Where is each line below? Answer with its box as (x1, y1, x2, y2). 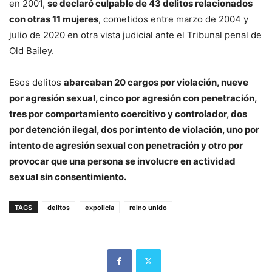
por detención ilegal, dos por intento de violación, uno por (9, 123, 259, 135)
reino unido (129, 203, 167, 212)
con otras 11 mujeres (9, 13, 98, 25)
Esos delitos (9, 76, 64, 88)
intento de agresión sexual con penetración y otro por (9, 139, 243, 151)
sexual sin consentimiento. (9, 171, 126, 183)
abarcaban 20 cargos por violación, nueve (64, 76, 248, 88)
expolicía (85, 203, 114, 212)
